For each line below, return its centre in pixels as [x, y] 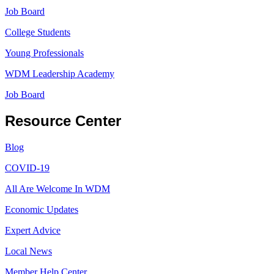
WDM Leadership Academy [60, 74]
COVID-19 [27, 168]
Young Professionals [44, 53]
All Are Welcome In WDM [57, 188]
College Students [38, 32]
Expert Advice [33, 230]
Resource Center [63, 120]
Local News [28, 251]
